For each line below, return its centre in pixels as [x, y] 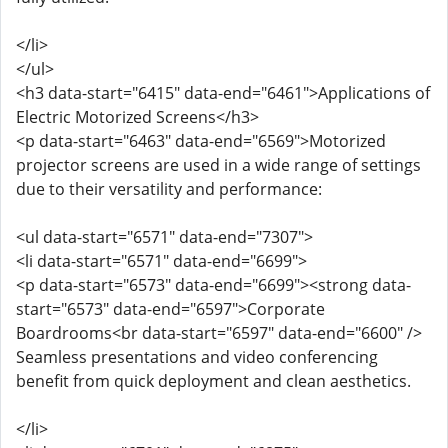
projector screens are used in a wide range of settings [218, 165]
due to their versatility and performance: [169, 189]
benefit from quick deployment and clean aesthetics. [213, 381]
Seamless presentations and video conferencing [197, 357]
